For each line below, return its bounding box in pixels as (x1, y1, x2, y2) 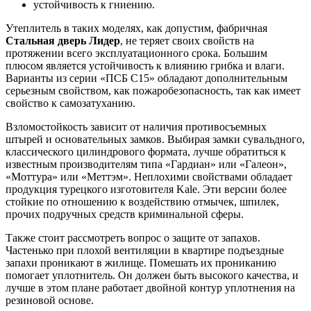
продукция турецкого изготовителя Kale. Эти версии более (6, 183, 287, 196)
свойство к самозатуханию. (6, 97, 135, 110)
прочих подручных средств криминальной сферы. (6, 208, 244, 221)
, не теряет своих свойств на (120, 35, 254, 47)
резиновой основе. (6, 294, 94, 307)
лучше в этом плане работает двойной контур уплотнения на (6, 282, 295, 294)
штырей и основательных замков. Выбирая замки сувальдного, (6, 133, 305, 146)
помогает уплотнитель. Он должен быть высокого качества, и (6, 269, 299, 282)
